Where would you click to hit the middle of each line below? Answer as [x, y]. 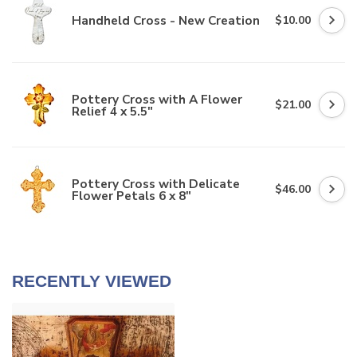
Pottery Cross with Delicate [156, 183]
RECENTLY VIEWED [92, 281]
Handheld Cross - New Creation [166, 21]
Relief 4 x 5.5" [112, 111]
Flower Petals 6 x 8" [131, 195]
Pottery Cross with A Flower [157, 99]
